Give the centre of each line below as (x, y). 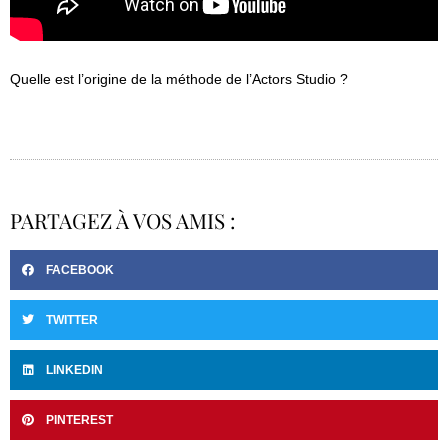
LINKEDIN (74, 369)
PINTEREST (79, 419)
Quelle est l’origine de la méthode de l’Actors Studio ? (179, 79)
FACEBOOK (80, 269)
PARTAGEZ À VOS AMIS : (123, 219)
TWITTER (72, 319)
